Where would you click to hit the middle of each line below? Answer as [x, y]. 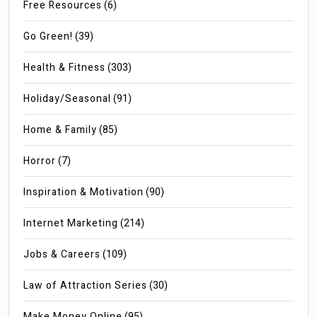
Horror [40, 161]
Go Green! [48, 37]
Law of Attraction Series [85, 286]
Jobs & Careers [62, 255]
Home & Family [60, 130]
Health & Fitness [64, 68]
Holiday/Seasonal [67, 99]
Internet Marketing [71, 224]
